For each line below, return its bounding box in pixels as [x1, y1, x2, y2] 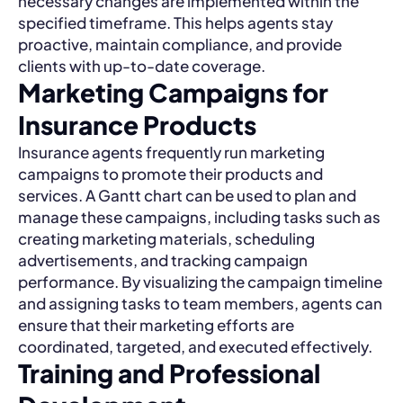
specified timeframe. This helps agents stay [18, 13, 333, 32]
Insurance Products [18, 109, 256, 140]
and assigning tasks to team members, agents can [18, 293, 382, 313]
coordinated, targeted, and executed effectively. [18, 336, 372, 356]
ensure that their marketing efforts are [18, 315, 294, 335]
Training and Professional [18, 357, 320, 389]
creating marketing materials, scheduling [18, 228, 315, 248]
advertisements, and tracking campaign [18, 250, 308, 270]
